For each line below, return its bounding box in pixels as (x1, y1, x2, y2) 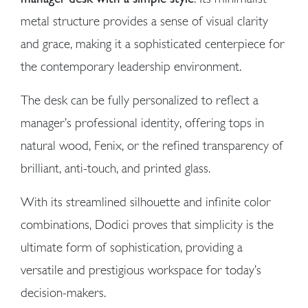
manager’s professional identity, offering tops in (21, 115, 264, 130)
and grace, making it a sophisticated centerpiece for (21, 36, 285, 51)
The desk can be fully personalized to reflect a (21, 92, 258, 107)
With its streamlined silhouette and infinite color (21, 194, 271, 209)
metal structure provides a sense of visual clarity (21, 13, 268, 28)
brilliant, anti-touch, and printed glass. (21, 160, 210, 175)
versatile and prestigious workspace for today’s (21, 262, 261, 277)
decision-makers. (21, 285, 106, 300)
